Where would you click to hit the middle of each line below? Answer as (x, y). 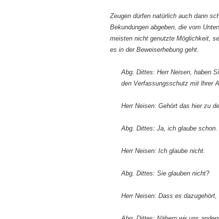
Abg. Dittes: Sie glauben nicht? (165, 173)
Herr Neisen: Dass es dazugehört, (169, 196)
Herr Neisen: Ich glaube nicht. (163, 151)
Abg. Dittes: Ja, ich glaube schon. (169, 128)
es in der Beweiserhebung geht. (154, 49)
